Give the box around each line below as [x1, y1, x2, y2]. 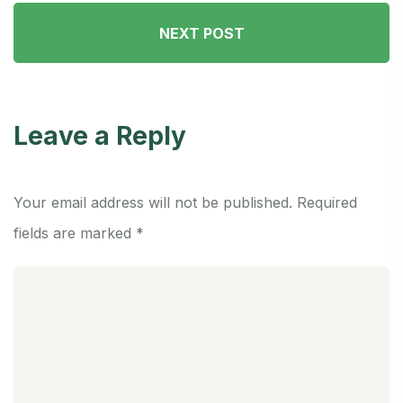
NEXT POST [158, 23, 245, 42]
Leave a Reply [13, 121, 186, 152]
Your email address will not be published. [13, 193, 292, 212]
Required [297, 193, 357, 212]
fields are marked [13, 224, 136, 243]
